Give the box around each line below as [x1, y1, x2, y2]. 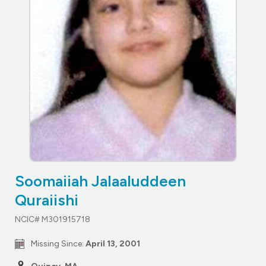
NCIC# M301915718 [15, 214, 90, 224]
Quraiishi [15, 190, 78, 210]
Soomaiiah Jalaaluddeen [15, 171, 186, 191]
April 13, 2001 [85, 238, 140, 249]
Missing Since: [31, 238, 85, 249]
